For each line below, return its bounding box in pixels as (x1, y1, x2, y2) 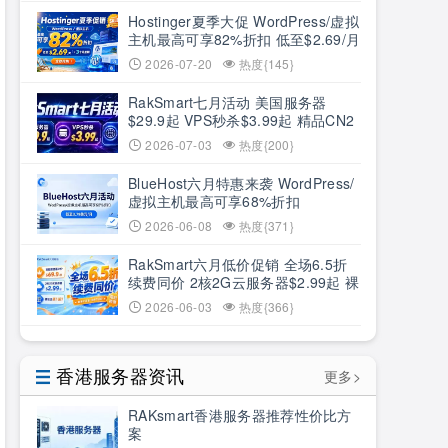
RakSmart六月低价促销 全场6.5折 (128, 254, 348, 274)
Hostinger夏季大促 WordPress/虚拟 (128, 11, 359, 31)
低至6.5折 (128, 128, 192, 148)
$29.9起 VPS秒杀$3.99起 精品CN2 (128, 110, 355, 130)
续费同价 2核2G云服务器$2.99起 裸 (128, 272, 360, 292)
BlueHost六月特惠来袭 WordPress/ (128, 173, 355, 193)
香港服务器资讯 (56, 362, 185, 388)
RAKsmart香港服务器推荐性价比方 (128, 405, 352, 425)
